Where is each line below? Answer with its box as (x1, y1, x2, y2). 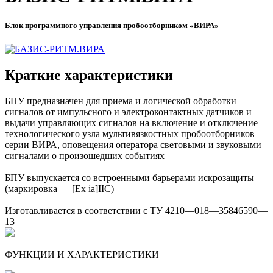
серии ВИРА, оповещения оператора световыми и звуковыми (5, 140, 261, 151)
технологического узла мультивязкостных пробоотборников (5, 129, 255, 140)
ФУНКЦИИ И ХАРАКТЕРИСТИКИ (5, 249, 159, 260)
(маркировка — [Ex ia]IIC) (5, 183, 114, 194)
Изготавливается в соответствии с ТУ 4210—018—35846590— (5, 205, 268, 216)
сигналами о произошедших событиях (5, 151, 165, 161)
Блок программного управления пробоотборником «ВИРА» (5, 21, 219, 30)
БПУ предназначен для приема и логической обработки (5, 96, 236, 107)
